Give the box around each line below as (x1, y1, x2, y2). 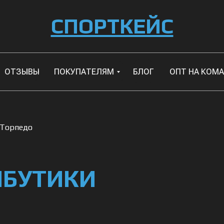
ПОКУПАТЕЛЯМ (54, 66, 114, 76)
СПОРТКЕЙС (50, 14, 173, 38)
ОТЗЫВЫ (4, 66, 39, 76)
